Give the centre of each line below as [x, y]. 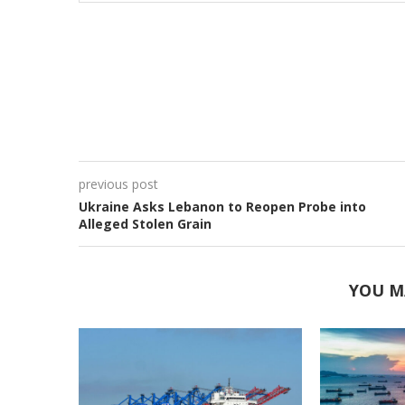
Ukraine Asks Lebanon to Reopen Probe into [222, 206]
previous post [118, 184]
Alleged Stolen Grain [145, 223]
